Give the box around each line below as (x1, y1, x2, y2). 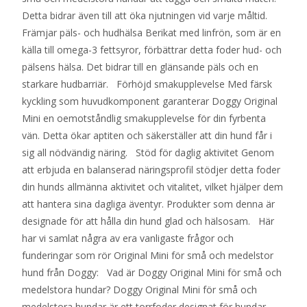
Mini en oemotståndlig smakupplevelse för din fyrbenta (22, 112, 266, 125)
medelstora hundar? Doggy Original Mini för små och (22, 283, 257, 297)
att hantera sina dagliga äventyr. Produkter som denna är (22, 197, 275, 211)
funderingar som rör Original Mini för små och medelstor (22, 249, 273, 262)
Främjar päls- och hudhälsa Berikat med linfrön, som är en (22, 26, 281, 40)
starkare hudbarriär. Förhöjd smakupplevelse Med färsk (22, 77, 272, 91)
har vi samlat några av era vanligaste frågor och (22, 232, 234, 245)
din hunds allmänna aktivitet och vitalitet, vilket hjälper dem (22, 180, 283, 194)
